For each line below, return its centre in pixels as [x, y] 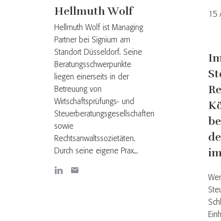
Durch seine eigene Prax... [96, 151]
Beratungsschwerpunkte [93, 65]
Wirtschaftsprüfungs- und [94, 102]
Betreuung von [78, 90]
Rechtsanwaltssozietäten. [95, 139]
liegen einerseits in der [92, 77]
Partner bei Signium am [92, 40]
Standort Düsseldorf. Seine [98, 53]
